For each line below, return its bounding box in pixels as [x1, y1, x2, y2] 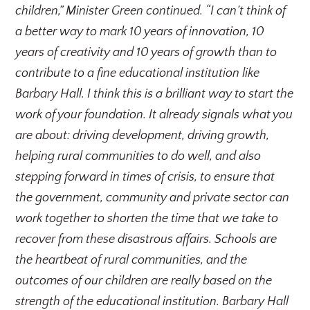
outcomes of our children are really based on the [15, 274, 273, 288]
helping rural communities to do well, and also [15, 149, 262, 163]
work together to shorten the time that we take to [15, 212, 279, 226]
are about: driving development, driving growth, [15, 129, 270, 143]
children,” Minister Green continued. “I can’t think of [15, 4, 286, 18]
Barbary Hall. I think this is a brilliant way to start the [15, 87, 294, 101]
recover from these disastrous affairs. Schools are [15, 232, 277, 246]
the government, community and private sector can [15, 191, 290, 205]
